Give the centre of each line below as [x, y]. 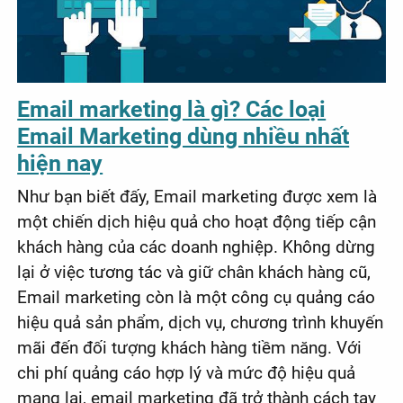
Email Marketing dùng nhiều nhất [184, 136]
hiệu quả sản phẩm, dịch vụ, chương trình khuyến [201, 322]
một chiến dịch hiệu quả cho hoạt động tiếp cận [197, 221]
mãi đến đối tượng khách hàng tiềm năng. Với [190, 347]
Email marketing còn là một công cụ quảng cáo [197, 297]
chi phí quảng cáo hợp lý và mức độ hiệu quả [187, 372]
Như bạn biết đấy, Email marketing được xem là [197, 196]
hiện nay [60, 163]
